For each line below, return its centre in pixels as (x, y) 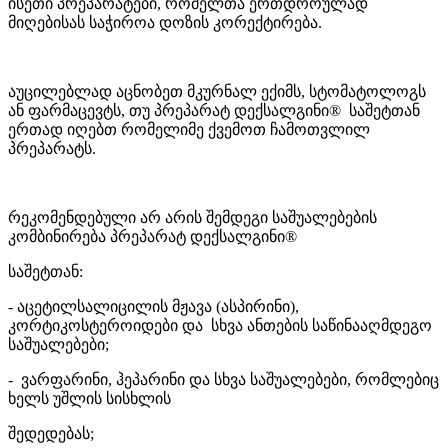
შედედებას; (51, 433)
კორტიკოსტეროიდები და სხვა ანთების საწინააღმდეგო (220, 325)
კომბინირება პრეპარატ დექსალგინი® (152, 236)
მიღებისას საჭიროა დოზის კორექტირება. (165, 22)
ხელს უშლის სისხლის (89, 398)
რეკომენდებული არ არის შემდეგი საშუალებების (192, 217)
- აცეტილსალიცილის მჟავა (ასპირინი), (153, 306)
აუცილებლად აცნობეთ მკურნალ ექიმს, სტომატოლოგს (217, 91)
